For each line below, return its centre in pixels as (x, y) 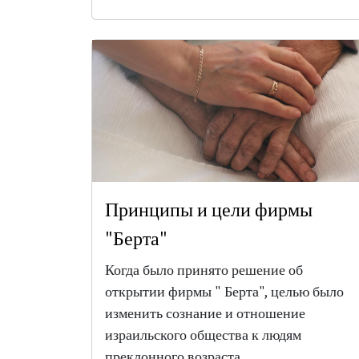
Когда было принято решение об (204, 270)
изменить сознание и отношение (205, 313)
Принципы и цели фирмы (209, 209)
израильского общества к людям (203, 335)
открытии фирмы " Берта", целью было (224, 291)
